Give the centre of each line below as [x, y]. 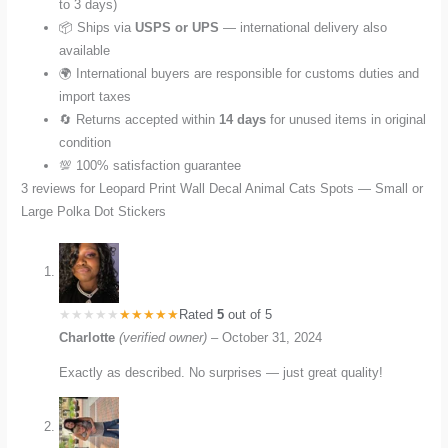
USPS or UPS [177, 27]
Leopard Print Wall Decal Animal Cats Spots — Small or [261, 188]
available [85, 50]
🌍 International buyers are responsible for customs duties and [239, 73]
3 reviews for [60, 188]
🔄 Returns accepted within [139, 119]
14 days [243, 119]
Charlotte [89, 337]
